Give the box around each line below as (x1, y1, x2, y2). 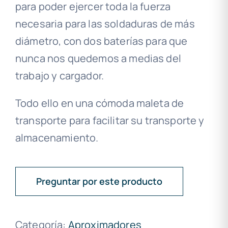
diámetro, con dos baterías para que (15, 34, 188, 48)
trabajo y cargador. (15, 69, 104, 83)
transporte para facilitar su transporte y (15, 113, 205, 128)
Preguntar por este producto (36, 175, 162, 188)
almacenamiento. (15, 131, 99, 145)
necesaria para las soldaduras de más (15, 17, 195, 31)
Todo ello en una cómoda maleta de (15, 96, 184, 110)
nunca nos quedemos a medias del (15, 51, 181, 66)
